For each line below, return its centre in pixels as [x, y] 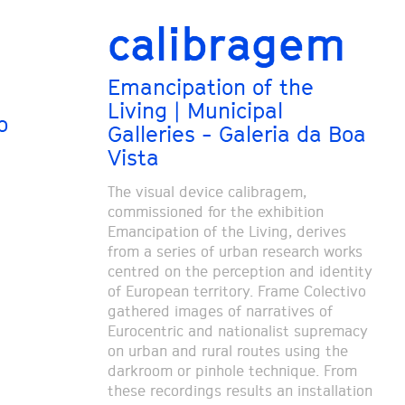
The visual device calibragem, [207, 193]
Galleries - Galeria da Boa [236, 134]
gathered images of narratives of [220, 312]
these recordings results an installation [240, 391]
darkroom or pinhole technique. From [232, 372]
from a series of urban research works [235, 252]
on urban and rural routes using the [227, 352]
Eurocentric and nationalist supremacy [237, 332]
